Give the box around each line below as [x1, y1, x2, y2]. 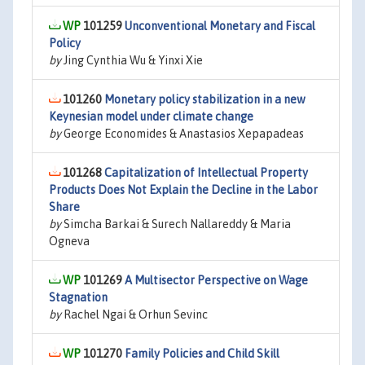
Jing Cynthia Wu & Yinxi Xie [61, 54, 203, 67]
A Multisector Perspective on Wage [125, 274, 308, 287]
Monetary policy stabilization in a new [104, 93, 306, 106]
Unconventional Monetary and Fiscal [125, 20, 315, 33]
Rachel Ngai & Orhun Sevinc [61, 308, 208, 321]
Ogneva [49, 235, 90, 248]
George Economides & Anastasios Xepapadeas [61, 127, 304, 140]
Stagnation [49, 291, 108, 304]
